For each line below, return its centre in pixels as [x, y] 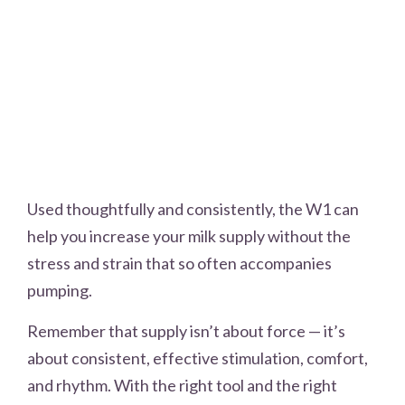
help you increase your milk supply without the [189, 236]
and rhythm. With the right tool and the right [182, 385]
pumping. [60, 291]
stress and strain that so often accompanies [179, 264]
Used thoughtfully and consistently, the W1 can [193, 209]
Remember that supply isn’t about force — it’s [186, 330]
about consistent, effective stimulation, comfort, [198, 358]
